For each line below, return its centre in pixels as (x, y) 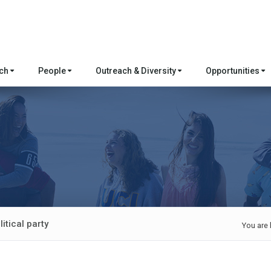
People (53, 71)
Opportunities (233, 71)
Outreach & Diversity (137, 71)
